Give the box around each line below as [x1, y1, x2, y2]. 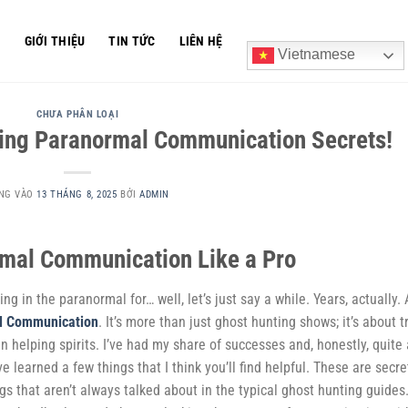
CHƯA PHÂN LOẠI [36, 108, 119, 120]
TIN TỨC [108, 33, 156, 49]
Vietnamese [273, 46, 355, 63]
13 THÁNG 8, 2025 [36, 188, 117, 200]
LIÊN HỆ [178, 33, 223, 49]
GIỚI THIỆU [24, 33, 86, 49]
